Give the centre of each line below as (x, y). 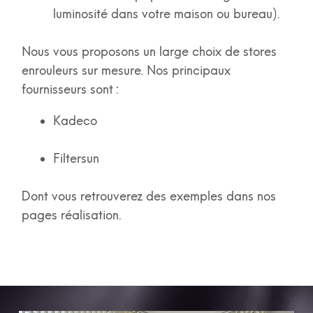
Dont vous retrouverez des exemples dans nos (148, 196)
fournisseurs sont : (72, 89)
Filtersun (78, 159)
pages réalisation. (71, 215)
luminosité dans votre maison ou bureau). (168, 14)
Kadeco (77, 121)
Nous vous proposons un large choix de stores (149, 52)
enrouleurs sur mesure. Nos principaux (126, 71)
